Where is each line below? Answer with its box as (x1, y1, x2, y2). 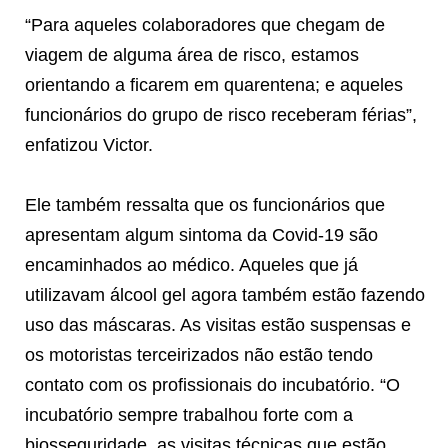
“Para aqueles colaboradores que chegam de (25, 14, 385, 35)
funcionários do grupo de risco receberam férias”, (25, 104, 417, 125)
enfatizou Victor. (25, 134, 153, 155)
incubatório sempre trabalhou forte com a (25, 404, 353, 425)
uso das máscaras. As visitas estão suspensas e (25, 314, 411, 335)
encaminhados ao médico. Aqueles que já (25, 254, 358, 275)
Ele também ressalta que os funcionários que (25, 194, 385, 215)
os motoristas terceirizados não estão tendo (25, 344, 373, 365)
